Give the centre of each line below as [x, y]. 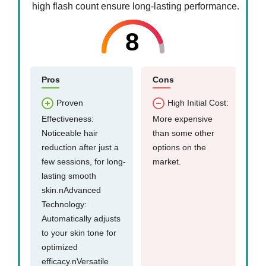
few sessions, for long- [84, 161]
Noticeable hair [70, 133]
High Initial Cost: [198, 102]
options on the [179, 147]
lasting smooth [69, 175]
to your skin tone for [79, 232]
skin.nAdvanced [71, 190]
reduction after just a [80, 147]
